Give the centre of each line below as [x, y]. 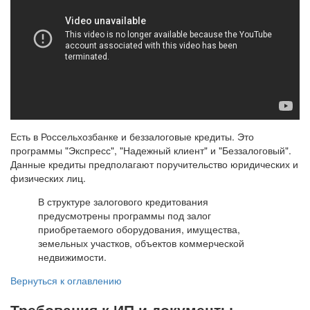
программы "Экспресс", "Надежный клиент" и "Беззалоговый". [151, 150]
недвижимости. [72, 256]
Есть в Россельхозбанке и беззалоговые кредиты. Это [132, 136]
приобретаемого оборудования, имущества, [139, 229]
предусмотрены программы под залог [125, 215]
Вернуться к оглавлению [66, 280]
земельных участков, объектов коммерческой [141, 243]
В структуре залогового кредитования [123, 201]
